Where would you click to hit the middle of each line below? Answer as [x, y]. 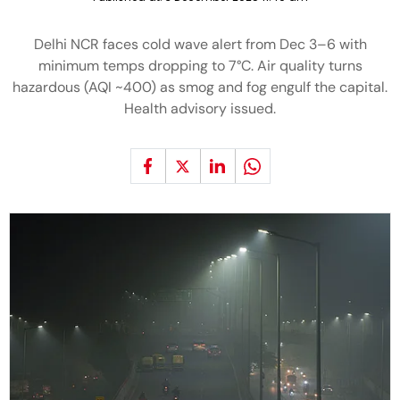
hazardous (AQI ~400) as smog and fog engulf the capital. [200, 87]
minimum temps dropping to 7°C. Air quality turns [200, 66]
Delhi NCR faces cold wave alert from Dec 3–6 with [200, 44]
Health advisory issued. [200, 108]
